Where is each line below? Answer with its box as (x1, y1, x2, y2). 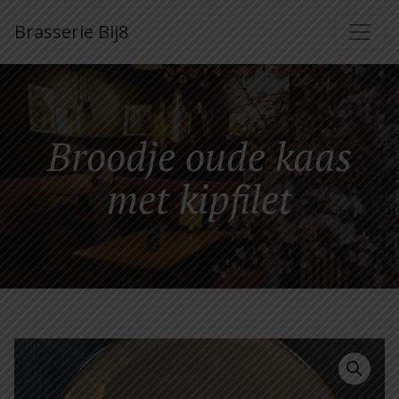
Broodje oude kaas (47, 130, 352, 183)
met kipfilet (107, 173, 292, 225)
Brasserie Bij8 (14, 20, 128, 44)
